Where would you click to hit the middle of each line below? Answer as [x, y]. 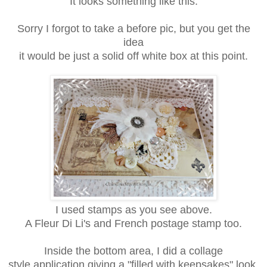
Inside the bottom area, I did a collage [133, 251]
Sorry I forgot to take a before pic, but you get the [133, 28]
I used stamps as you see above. [133, 209]
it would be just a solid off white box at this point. [133, 56]
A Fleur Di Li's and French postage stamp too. [133, 223]
